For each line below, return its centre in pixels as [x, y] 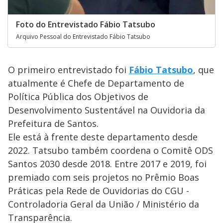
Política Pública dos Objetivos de [78, 96]
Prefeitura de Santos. [53, 123]
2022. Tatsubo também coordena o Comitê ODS [111, 150]
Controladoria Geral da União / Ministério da [104, 204]
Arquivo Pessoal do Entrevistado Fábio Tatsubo [83, 36]
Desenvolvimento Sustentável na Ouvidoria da [107, 110]
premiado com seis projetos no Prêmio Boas [104, 177]
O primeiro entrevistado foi [68, 69]
